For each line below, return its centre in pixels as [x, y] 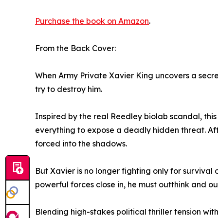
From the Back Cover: [75, 48]
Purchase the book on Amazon [92, 21]
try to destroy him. [69, 89]
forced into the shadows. [81, 143]
